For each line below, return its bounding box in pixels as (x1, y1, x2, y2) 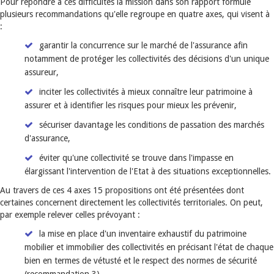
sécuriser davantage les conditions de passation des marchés (39, 120, 264, 130)
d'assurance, (24, 133, 70, 143)
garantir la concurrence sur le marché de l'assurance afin (39, 40, 248, 50)
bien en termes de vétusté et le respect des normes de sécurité (24, 256, 257, 265)
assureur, (24, 67, 59, 77)
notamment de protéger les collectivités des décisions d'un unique (24, 54, 269, 64)
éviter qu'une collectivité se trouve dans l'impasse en (39, 153, 234, 163)
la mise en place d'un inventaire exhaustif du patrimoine (39, 229, 246, 239)
